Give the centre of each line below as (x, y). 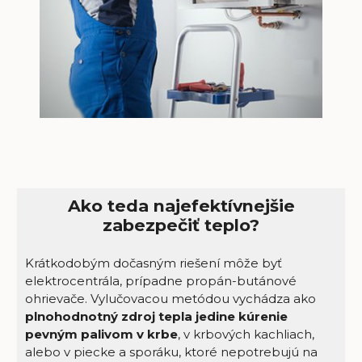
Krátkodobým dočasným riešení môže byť (153, 263)
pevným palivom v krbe (101, 335)
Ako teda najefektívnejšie (181, 205)
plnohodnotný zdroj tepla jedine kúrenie (156, 317)
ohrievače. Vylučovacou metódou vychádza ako (170, 299)
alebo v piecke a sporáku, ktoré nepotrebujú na (171, 352)
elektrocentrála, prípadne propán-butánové (160, 281)
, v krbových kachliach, (246, 335)
